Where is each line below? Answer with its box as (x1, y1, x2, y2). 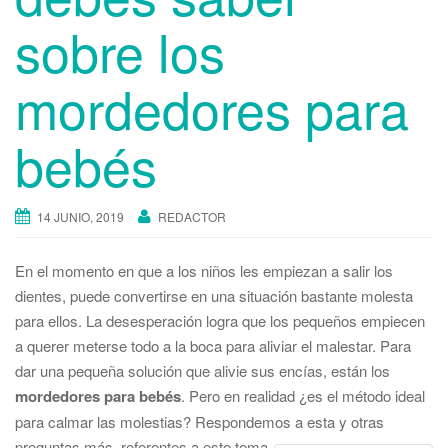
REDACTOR (158, 208, 226, 226)
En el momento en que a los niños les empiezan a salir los (15, 260, 393, 282)
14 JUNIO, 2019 (37, 208, 124, 226)
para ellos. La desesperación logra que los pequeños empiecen (15, 310, 425, 332)
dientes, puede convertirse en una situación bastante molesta (15, 285, 413, 307)
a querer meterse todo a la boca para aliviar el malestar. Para (15, 335, 411, 357)
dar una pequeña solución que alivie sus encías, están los (15, 360, 390, 382)
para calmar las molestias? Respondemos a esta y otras (15, 411, 384, 433)
